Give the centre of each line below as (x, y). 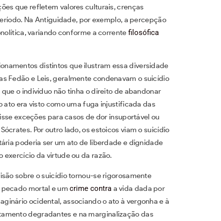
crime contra (91, 188)
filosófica (143, 32)
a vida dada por (138, 188)
